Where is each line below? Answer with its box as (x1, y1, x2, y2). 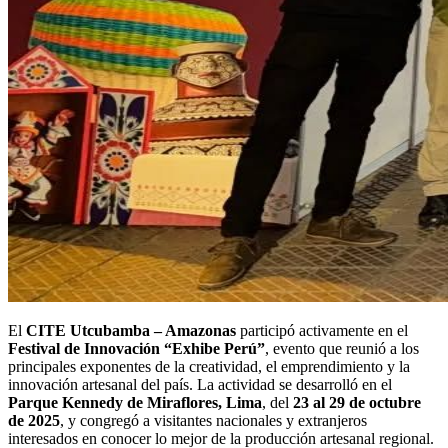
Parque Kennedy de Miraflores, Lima (8, 393, 262, 411)
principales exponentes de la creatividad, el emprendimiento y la (8, 357, 410, 375)
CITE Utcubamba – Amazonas (26, 321, 236, 339)
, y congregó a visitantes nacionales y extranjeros (60, 411, 367, 429)
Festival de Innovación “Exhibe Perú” (8, 339, 265, 357)
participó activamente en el (236, 321, 408, 339)
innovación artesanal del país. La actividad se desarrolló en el (8, 375, 392, 393)
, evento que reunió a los (265, 339, 419, 357)
